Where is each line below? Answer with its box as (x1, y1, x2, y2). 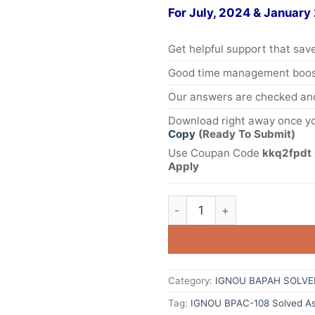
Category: (168, 274, 215, 286)
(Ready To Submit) (198, 127, 295, 141)
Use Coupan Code (168, 146, 262, 160)
